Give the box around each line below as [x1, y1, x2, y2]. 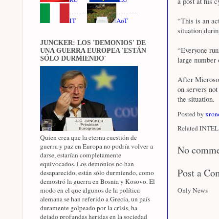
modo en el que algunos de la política [40, 185, 140, 195]
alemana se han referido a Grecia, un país [40, 194, 150, 203]
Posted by [177, 109, 205, 119]
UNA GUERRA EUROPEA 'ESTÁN [40, 46, 146, 54]
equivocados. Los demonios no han [40, 159, 134, 168]
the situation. [177, 94, 215, 104]
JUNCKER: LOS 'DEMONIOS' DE [40, 39, 146, 46]
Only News [177, 186, 208, 195]
